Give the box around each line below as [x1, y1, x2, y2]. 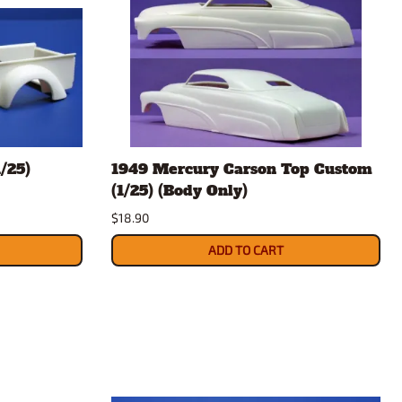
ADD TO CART [208, 242, 284, 258]
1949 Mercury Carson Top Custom [111, 159, 372, 179]
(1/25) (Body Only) [111, 180, 248, 201]
